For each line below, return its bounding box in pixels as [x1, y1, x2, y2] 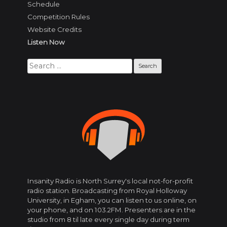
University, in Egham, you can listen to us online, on [27, 196, 197, 205]
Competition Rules [27, 12, 90, 21]
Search [27, 58, 51, 67]
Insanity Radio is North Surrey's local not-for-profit [27, 177, 193, 185]
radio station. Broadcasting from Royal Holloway [27, 186, 187, 195]
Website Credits [27, 25, 82, 33]
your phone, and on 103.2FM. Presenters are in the [27, 206, 196, 214]
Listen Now [27, 37, 65, 46]
